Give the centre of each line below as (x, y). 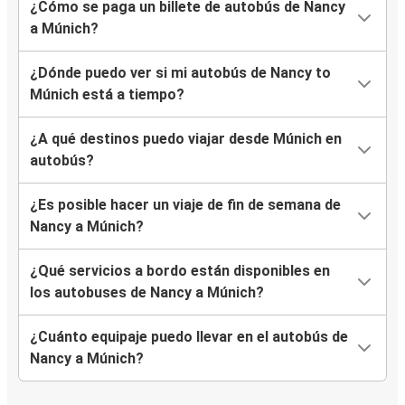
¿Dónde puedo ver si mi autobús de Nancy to (180, 73)
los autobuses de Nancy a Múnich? (147, 293)
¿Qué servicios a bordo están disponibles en (180, 271)
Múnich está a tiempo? (107, 95)
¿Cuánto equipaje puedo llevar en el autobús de (189, 337)
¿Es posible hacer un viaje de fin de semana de (185, 205)
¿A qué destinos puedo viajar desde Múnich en (186, 139)
